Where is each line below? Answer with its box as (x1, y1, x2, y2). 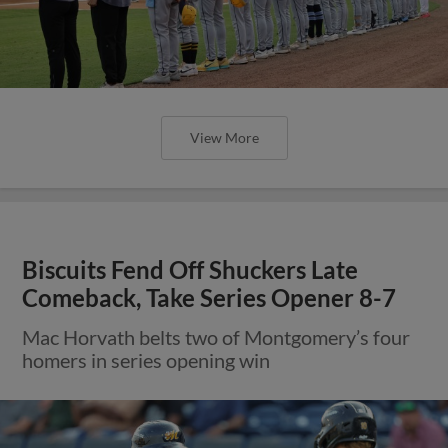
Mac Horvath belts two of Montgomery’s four (22, 324, 411, 349)
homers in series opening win (22, 347, 271, 372)
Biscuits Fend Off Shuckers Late (22, 255, 359, 284)
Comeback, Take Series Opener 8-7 (22, 283, 397, 312)
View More (189, 128, 259, 146)
